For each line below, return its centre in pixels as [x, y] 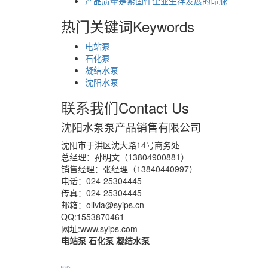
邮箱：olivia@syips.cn [103, 204]
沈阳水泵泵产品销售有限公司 [131, 127]
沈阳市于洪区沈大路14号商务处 [120, 144]
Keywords [164, 26]
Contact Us [154, 107]
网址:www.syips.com [99, 228]
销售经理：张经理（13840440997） [129, 168]
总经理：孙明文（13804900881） [125, 156]
